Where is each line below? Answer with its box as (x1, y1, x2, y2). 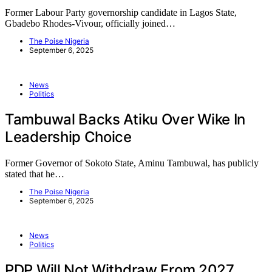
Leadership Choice (5, 128, 132, 146)
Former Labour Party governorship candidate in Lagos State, (5, 7, 237, 18)
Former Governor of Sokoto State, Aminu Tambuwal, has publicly (5, 158, 259, 169)
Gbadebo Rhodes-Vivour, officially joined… (5, 18, 175, 29)
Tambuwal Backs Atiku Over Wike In (5, 110, 246, 129)
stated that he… (5, 169, 64, 180)
